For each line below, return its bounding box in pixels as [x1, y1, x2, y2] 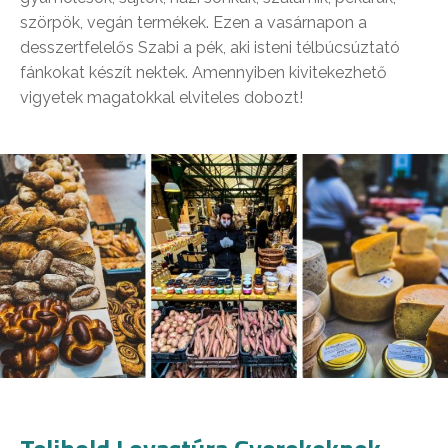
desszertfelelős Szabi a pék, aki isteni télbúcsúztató [20, 37, 400, 57]
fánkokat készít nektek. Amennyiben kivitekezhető [20, 62, 387, 82]
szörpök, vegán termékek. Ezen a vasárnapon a [20, 12, 367, 32]
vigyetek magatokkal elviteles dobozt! [20, 87, 303, 107]
